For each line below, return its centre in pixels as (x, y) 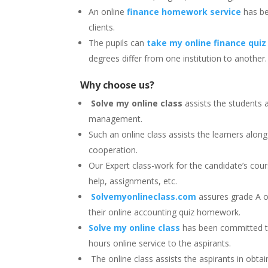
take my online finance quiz (207, 42)
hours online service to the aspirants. (161, 243)
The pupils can (118, 42)
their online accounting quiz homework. (165, 212)
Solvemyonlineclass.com (144, 196)
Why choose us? (118, 85)
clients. (102, 27)
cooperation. (115, 150)
